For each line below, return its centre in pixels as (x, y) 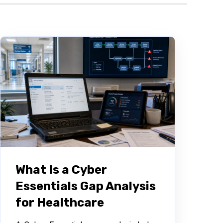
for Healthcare (60, 202)
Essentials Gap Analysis (86, 186)
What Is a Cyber (61, 169)
